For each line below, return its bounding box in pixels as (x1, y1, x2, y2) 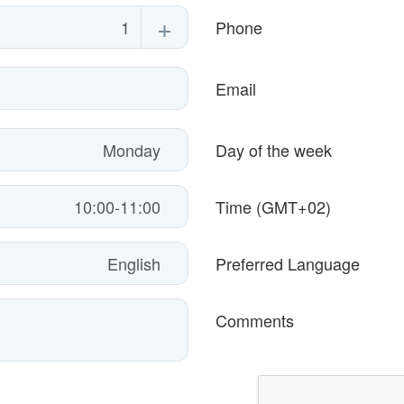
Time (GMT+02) (216, 195, 331, 219)
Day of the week (216, 138, 332, 162)
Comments (216, 308, 294, 333)
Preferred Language (216, 252, 360, 276)
